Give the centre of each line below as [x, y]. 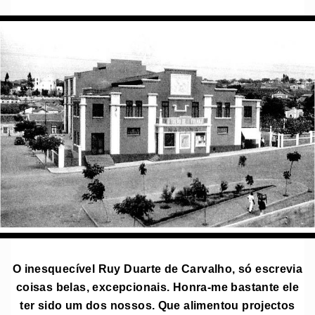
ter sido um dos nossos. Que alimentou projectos [157, 305]
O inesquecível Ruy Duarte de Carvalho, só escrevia [157, 268]
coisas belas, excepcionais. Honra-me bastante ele [157, 287]
